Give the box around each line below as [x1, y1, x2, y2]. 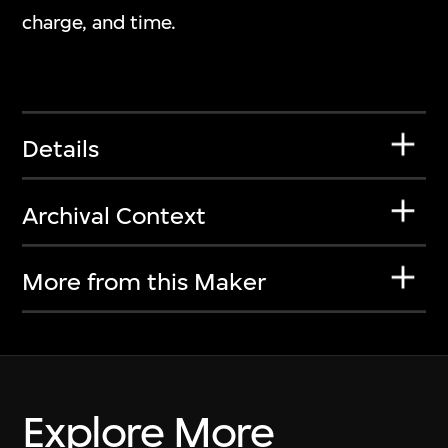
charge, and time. [22, 11, 177, 35]
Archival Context [22, 201, 207, 230]
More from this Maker [22, 268, 267, 297]
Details [22, 135, 100, 164]
